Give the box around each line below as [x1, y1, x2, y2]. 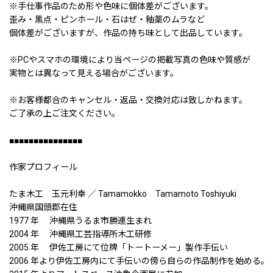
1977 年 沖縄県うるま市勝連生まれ [9, 216, 152, 226]
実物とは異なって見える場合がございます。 [9, 68, 179, 79]
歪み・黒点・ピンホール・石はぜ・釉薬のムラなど [9, 15, 205, 25]
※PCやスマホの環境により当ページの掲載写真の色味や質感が [9, 55, 250, 65]
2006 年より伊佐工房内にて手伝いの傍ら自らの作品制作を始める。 [9, 256, 269, 266]
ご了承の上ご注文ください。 [9, 108, 120, 119]
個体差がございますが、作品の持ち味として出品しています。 [9, 28, 247, 38]
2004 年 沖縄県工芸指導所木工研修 [9, 229, 152, 239]
